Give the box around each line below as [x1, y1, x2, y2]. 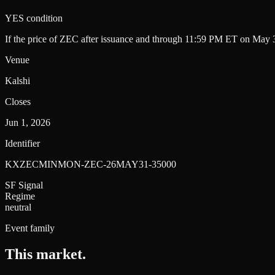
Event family [5, 223, 55, 234]
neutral [5, 202, 31, 213]
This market [5, 246, 82, 263]
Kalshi [5, 76, 30, 87]
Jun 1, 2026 [5, 117, 50, 128]
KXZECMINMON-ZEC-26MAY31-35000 [5, 159, 176, 170]
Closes [5, 96, 31, 107]
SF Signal [5, 180, 43, 191]
